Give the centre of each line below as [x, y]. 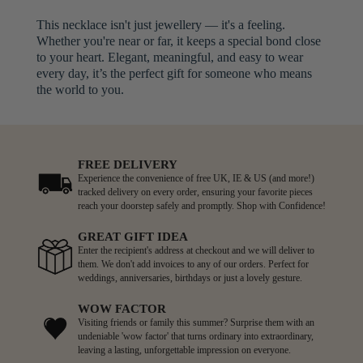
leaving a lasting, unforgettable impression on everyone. [184, 350]
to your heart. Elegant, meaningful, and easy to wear [169, 57]
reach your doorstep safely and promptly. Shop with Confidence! [202, 205]
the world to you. [80, 89]
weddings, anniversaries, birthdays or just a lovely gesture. [190, 278]
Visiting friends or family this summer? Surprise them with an [196, 322]
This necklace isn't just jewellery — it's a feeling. [160, 24]
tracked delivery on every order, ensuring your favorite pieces [195, 192]
